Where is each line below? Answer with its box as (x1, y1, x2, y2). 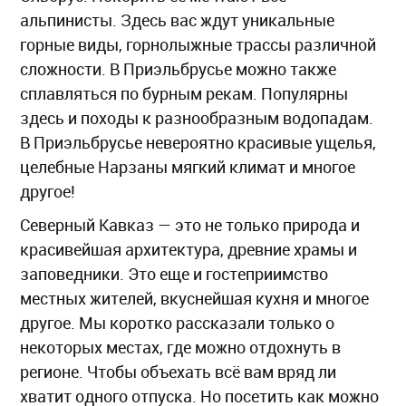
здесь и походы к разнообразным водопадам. (20, 106, 373, 129)
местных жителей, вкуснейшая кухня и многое (20, 286, 369, 309)
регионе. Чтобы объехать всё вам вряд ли (20, 360, 336, 382)
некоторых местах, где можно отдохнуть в (20, 335, 341, 358)
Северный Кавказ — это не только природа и (20, 213, 360, 236)
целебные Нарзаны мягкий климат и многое (20, 155, 355, 178)
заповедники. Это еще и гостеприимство (20, 262, 328, 285)
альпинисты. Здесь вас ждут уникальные (20, 8, 334, 31)
